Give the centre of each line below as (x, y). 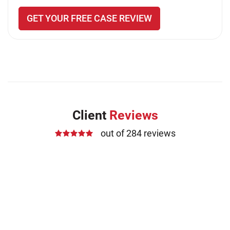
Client (91, 115)
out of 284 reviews (138, 133)
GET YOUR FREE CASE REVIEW (89, 18)
